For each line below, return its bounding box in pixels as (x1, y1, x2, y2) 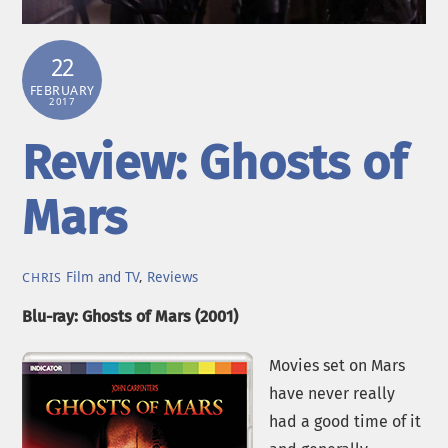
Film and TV (65, 268, 139, 285)
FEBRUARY (29, 83, 95, 99)
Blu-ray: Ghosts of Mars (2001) (22, 306, 239, 326)
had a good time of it (269, 411, 422, 431)
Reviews (146, 268, 198, 285)
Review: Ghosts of (22, 134, 408, 193)
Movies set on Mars (269, 355, 406, 375)
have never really (269, 383, 396, 403)
